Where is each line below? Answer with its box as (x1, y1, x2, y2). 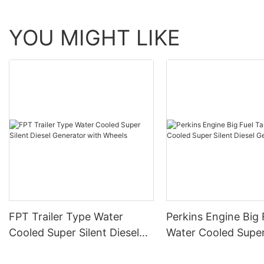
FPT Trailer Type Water (9, 210, 123, 223)
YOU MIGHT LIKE (9, 25, 180, 51)
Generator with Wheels (9, 242, 123, 255)
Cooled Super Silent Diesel (9, 226, 139, 239)
